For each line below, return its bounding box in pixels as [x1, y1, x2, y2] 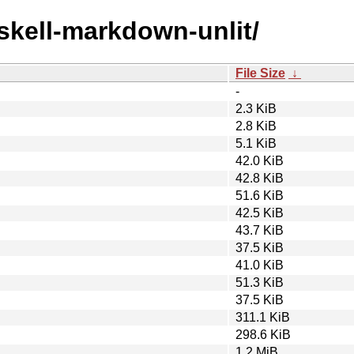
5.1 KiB [235, 136, 277, 150]
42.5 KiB [235, 205, 284, 220]
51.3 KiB [235, 275, 284, 289]
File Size [235, 66, 285, 80]
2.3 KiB [235, 101, 277, 115]
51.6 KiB [235, 188, 284, 202]
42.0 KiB [235, 153, 284, 168]
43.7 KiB [235, 223, 284, 237]
